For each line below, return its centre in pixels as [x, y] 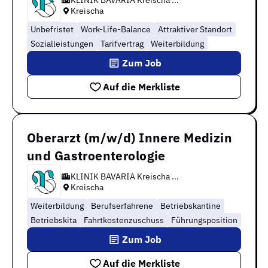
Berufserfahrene [122, 206]
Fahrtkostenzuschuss [124, 220]
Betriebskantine [191, 206]
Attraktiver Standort [195, 30]
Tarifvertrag [122, 44]
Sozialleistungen [62, 44]
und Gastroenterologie [96, 156]
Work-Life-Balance [116, 30]
